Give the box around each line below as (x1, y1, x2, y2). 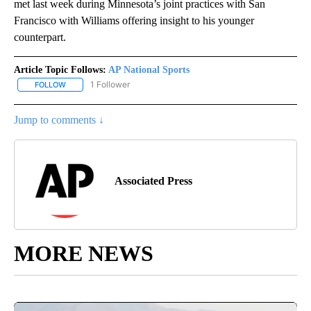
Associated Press (115, 174, 192, 187)
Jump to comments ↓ (14, 113, 104, 126)
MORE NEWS (14, 240, 153, 266)
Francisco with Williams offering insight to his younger (14, 14, 254, 26)
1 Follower (90, 78, 130, 90)
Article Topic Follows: (14, 64, 106, 75)
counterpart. (14, 31, 66, 43)
